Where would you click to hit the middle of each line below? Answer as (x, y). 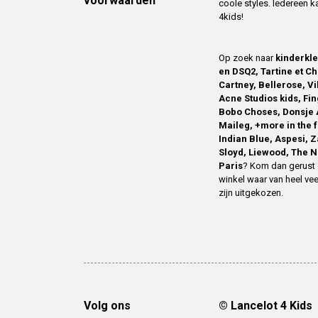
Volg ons (107, 305)
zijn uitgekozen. (251, 192)
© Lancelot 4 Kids (265, 305)
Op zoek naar (247, 57)
